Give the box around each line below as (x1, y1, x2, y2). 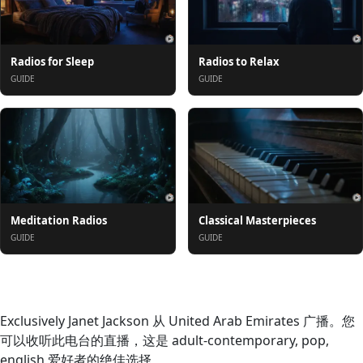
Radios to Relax (198, 54, 280, 70)
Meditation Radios (11, 213, 107, 228)
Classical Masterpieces (198, 213, 316, 228)
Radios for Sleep (11, 54, 94, 70)
